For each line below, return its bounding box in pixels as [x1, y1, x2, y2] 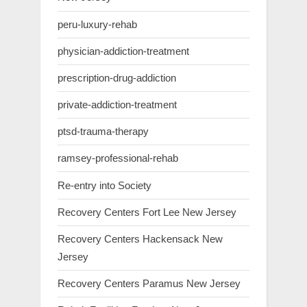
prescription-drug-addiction [58, 71, 176, 84]
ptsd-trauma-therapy [58, 125, 149, 138]
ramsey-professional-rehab [58, 152, 178, 164]
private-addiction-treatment [58, 99, 177, 111]
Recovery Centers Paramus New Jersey [58, 278, 241, 290]
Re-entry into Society [58, 179, 151, 191]
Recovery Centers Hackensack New [58, 232, 223, 245]
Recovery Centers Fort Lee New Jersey [58, 206, 236, 218]
